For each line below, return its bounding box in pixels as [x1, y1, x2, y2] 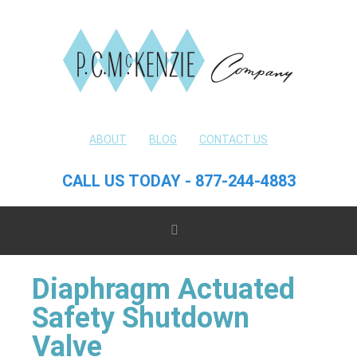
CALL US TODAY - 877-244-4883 [61, 171, 296, 190]
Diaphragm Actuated [32, 273, 295, 306]
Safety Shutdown [32, 301, 249, 335]
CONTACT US [199, 133, 268, 146]
